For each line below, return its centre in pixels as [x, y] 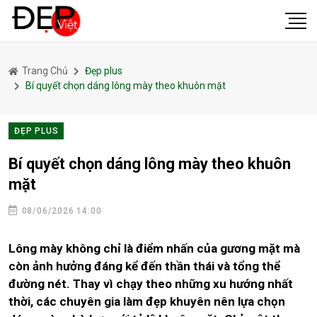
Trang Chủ [44, 71]
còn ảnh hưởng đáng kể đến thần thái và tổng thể [144, 266]
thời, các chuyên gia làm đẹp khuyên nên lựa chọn [147, 301]
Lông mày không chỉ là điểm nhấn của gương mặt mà [154, 248]
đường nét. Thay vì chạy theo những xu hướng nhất [151, 284]
